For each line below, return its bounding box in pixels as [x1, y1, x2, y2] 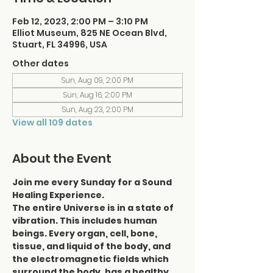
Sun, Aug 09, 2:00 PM [62, 75, 133, 85]
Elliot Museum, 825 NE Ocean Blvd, [12, 27, 167, 39]
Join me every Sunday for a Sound [12, 176, 174, 188]
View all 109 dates [12, 116, 93, 129]
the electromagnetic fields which [12, 253, 171, 265]
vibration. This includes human [12, 214, 159, 227]
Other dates [12, 57, 69, 69]
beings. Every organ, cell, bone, [12, 227, 159, 239]
